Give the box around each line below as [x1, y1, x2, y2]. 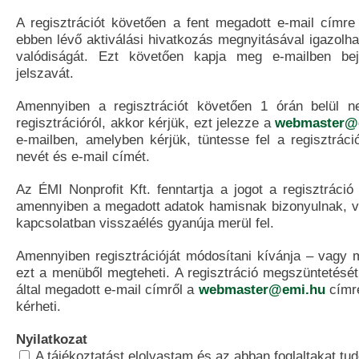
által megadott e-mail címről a [16, 281, 199, 297]
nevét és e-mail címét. [16, 148, 150, 164]
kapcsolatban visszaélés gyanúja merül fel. [16, 215, 274, 231]
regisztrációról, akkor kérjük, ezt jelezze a [16, 115, 275, 131]
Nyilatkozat [16, 331, 87, 347]
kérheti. [16, 298, 61, 314]
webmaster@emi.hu [198, 281, 325, 297]
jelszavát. [16, 65, 74, 81]
